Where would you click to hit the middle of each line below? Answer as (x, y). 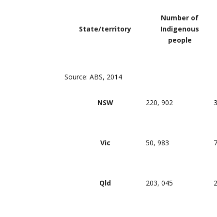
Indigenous (180, 29)
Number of (180, 18)
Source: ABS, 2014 (93, 77)
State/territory (105, 29)
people (180, 40)
